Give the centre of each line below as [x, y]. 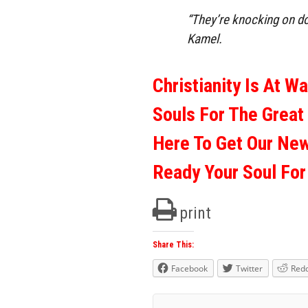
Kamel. [205, 38]
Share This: [173, 244]
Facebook [189, 268]
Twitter [249, 268]
